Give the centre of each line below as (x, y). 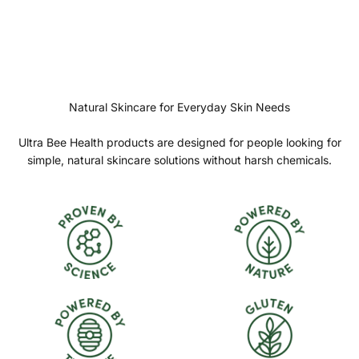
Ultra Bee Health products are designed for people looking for (179, 143)
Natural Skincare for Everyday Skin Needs (179, 107)
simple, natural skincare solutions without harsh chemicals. (179, 160)
